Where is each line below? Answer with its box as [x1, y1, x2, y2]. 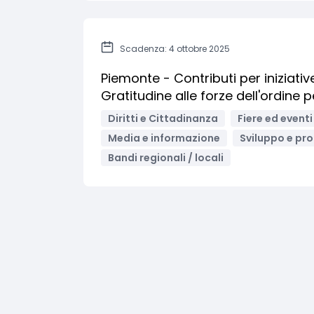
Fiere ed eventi [238, 111, 313, 125]
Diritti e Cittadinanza [108, 111, 218, 125]
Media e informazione [108, 131, 220, 145]
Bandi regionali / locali [108, 151, 224, 165]
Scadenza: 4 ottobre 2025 [120, 43, 230, 55]
